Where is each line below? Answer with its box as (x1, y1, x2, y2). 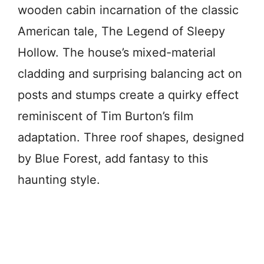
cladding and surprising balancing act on (18, 66, 242, 81)
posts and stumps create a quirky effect (18, 87, 239, 102)
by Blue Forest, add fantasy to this (18, 151, 208, 166)
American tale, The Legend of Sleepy (18, 24, 225, 38)
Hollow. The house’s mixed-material (18, 45, 216, 60)
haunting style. (18, 172, 100, 187)
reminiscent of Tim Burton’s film (18, 108, 193, 123)
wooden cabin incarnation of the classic (18, 2, 239, 17)
